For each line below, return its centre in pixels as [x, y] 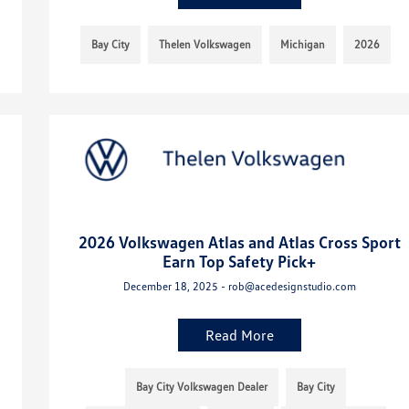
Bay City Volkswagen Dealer [202, 387]
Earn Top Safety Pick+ [240, 262]
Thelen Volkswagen [205, 45]
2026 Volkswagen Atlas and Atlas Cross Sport [239, 242]
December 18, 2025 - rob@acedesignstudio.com [239, 287]
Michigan [303, 45]
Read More [239, 336]
